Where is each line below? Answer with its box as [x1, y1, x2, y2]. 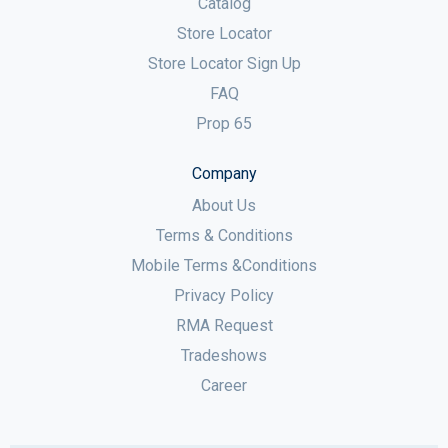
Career [201, 376, 247, 395]
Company [191, 164, 257, 183]
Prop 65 [196, 114, 252, 133]
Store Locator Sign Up [147, 54, 301, 73]
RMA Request [175, 316, 273, 335]
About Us [192, 196, 256, 215]
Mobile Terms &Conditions [131, 256, 317, 275]
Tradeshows [181, 346, 267, 365]
